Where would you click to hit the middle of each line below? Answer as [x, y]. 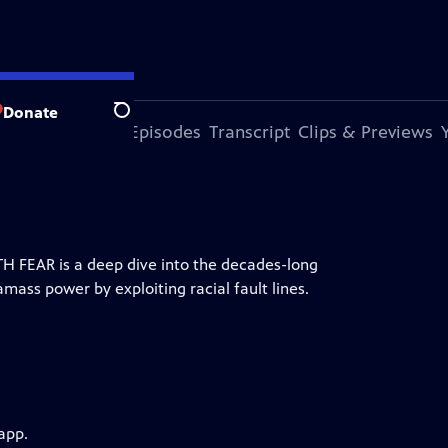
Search [137, 121]
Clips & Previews [365, 132]
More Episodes [141, 132]
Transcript [249, 132]
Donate [30, 112]
